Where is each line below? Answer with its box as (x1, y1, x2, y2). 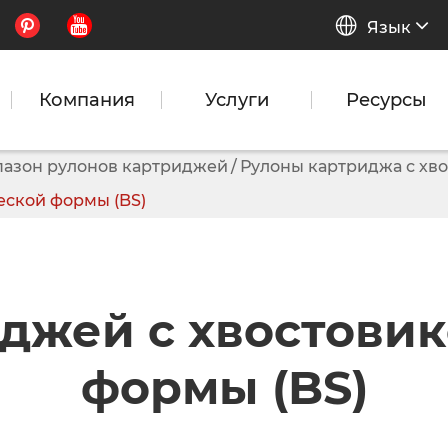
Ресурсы (346, 89, 427, 111)
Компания (38, 89, 135, 111)
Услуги (204, 89, 269, 111)
